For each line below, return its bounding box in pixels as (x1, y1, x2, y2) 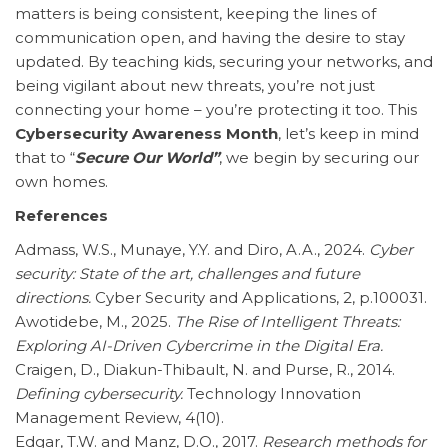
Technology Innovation (183, 383, 361, 403)
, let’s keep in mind (278, 123, 419, 143)
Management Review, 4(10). (15, 407, 224, 427)
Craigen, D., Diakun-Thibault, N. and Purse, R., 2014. (15, 359, 395, 379)
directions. (15, 287, 91, 307)
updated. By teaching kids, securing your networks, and (15, 51, 433, 71)
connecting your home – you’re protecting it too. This (15, 99, 417, 119)
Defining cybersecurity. (15, 383, 183, 403)
